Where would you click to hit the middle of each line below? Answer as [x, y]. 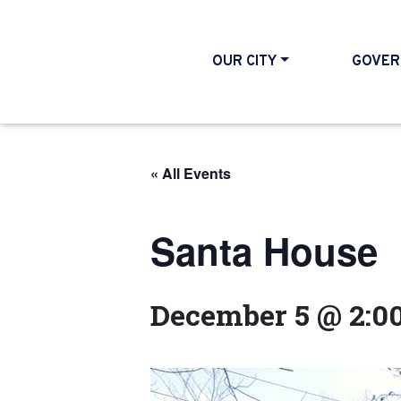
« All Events [191, 173]
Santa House [264, 251]
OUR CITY [245, 62]
